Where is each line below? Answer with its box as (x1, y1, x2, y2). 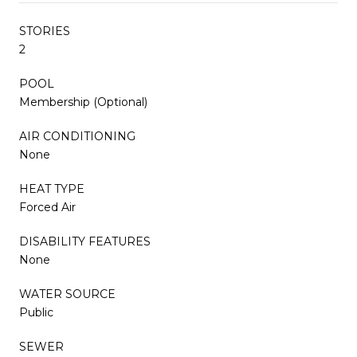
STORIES (19, 23, 70, 38)
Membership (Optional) (19, 94, 147, 109)
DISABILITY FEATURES (19, 233, 151, 249)
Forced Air (19, 199, 76, 214)
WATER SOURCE (19, 286, 116, 301)
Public (19, 304, 53, 320)
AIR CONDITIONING (19, 128, 135, 143)
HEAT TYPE (19, 181, 84, 196)
